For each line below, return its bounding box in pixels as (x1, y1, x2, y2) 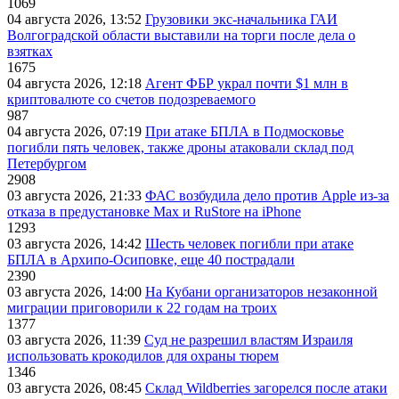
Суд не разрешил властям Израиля (144, 331, 353, 347)
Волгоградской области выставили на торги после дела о (7, 27, 355, 43)
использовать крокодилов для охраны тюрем (7, 347, 279, 363)
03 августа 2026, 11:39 (7, 331, 144, 347)
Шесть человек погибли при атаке (145, 235, 354, 251)
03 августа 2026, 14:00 (7, 283, 145, 299)
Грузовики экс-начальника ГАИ (145, 11, 338, 27)
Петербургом (7, 155, 86, 171)
